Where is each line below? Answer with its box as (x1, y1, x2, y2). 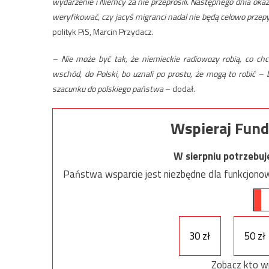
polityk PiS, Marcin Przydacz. (52, 25, 154, 38)
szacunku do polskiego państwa (52, 82, 163, 95)
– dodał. (163, 82, 195, 95)
